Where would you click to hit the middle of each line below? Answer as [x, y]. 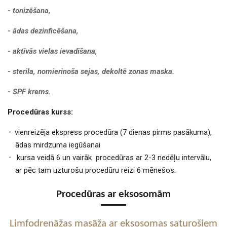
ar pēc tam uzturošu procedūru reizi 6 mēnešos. [96, 170]
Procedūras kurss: [40, 112]
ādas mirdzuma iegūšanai [58, 145]
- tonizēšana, [29, 10]
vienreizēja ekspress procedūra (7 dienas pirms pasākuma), [113, 132]
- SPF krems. [29, 91]
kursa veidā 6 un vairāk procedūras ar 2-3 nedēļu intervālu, [114, 157]
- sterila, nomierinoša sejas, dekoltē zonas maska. [91, 71]
